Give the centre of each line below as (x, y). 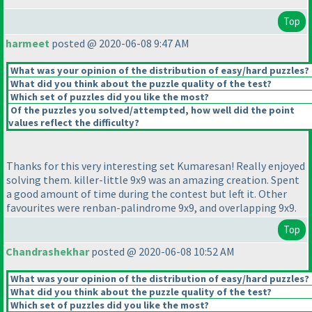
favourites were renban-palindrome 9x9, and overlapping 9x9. (151, 208)
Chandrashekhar (47, 252)
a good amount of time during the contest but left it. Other (147, 194)
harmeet (28, 44)
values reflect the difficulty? (74, 123)
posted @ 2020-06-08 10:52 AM (162, 252)
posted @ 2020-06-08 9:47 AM (119, 44)
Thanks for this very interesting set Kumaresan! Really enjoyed (156, 166)
